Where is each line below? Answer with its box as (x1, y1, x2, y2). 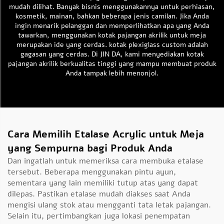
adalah (187, 40, 208, 49)
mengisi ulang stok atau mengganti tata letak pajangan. (7, 199, 211, 210)
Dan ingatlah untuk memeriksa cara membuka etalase (7, 155, 203, 166)
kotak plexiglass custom (108, 40, 188, 49)
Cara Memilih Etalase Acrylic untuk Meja (7, 127, 204, 141)
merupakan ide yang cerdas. (16, 40, 109, 49)
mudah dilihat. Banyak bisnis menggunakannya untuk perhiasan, (9, 2, 215, 11)
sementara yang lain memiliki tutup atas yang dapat (7, 177, 198, 188)
